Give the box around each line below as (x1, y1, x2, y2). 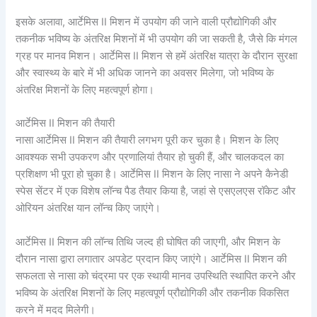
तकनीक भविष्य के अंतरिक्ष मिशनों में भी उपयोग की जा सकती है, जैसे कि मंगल (16, 32, 298, 45)
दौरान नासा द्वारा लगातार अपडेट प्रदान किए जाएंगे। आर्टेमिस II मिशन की (16, 252, 287, 265)
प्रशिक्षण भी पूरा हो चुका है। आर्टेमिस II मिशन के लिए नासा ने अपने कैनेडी (16, 168, 289, 181)
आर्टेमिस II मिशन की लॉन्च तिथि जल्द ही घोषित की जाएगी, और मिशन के (16, 235, 281, 248)
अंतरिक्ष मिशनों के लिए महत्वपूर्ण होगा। (16, 83, 155, 96)
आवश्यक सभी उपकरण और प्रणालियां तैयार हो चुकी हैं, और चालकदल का (16, 151, 284, 164)
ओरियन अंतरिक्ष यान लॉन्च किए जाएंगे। (16, 202, 161, 215)
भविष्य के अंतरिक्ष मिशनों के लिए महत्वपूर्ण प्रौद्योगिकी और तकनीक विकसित (16, 286, 289, 299)
